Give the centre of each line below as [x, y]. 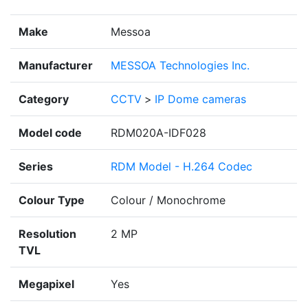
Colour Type [52, 200]
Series [36, 167]
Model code [50, 133]
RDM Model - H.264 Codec [181, 167]
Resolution [47, 234]
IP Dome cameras [200, 99]
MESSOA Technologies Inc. [180, 66]
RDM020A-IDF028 [158, 133]
